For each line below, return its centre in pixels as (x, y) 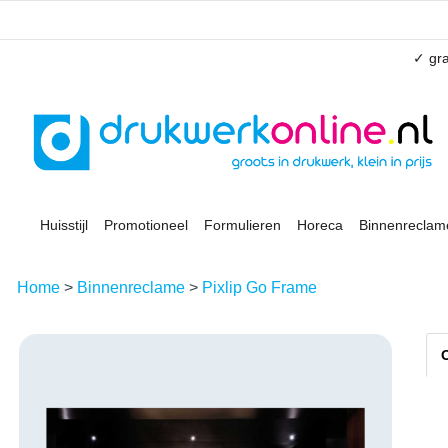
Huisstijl (64, 225)
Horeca (320, 225)
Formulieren (242, 225)
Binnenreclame (133, 287)
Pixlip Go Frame (259, 287)
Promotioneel (146, 225)
